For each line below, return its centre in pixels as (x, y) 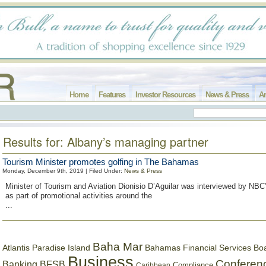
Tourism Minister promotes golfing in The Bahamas (101, 162)
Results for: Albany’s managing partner (106, 142)
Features (112, 95)
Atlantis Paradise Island (46, 248)
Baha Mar (118, 247)
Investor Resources (165, 95)
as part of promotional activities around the (79, 196)
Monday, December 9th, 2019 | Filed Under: (63, 171)
